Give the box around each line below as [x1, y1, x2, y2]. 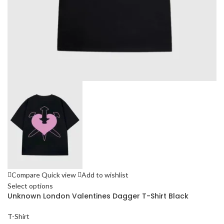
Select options [7, 181, 53, 190]
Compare [11, 170, 40, 179]
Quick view [41, 170, 76, 179]
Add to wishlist [81, 170, 128, 179]
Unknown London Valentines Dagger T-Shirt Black [7, 191, 188, 201]
